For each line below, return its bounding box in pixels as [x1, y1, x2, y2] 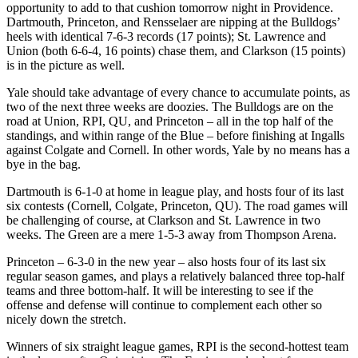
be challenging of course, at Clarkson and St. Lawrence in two [6, 213, 320, 227]
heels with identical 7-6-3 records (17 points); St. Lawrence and [6, 30, 326, 43]
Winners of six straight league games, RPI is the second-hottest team [6, 340, 348, 353]
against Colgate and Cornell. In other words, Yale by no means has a [6, 143, 350, 157]
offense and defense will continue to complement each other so [6, 298, 322, 312]
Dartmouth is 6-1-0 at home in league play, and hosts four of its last [6, 185, 344, 198]
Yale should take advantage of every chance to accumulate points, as [6, 86, 350, 99]
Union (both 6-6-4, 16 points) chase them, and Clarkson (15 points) [6, 44, 345, 58]
